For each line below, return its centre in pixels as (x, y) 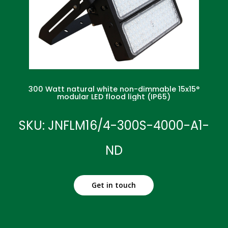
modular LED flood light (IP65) (114, 96)
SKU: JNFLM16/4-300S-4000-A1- (114, 125)
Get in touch (114, 185)
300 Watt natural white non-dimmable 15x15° (114, 89)
